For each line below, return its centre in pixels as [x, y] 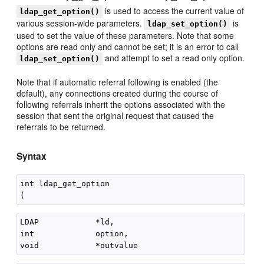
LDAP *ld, [67, 222]
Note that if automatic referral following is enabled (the [118, 82]
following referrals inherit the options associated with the [121, 104]
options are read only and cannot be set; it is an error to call [128, 47]
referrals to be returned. [61, 127]
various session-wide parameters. [81, 23]
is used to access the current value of [174, 11]
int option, [75, 234]
